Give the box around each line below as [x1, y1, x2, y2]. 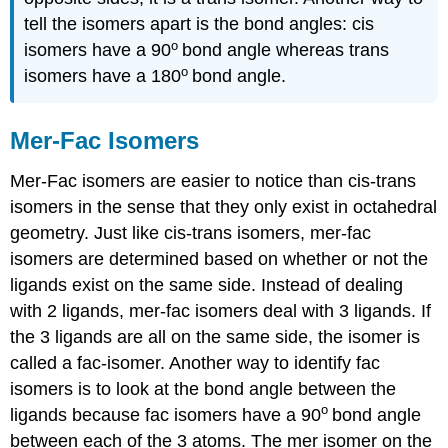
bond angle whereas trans [182, 40, 390, 61]
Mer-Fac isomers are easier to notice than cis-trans [10, 171, 417, 192]
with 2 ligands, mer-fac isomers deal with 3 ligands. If [10, 301, 432, 322]
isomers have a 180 [24, 66, 182, 87]
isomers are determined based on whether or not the [10, 249, 429, 270]
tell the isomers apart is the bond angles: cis [24, 14, 375, 35]
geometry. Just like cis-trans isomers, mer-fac [10, 223, 372, 244]
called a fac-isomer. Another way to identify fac [10, 353, 381, 374]
